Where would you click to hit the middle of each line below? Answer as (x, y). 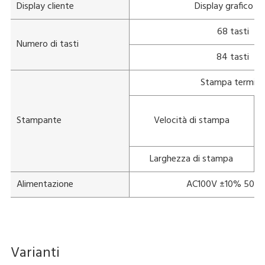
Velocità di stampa (191, 120)
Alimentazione (45, 184)
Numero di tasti (47, 44)
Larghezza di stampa (192, 159)
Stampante (39, 120)
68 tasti (233, 32)
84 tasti (233, 57)
